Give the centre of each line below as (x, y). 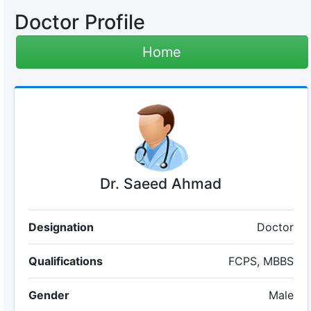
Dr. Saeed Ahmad (161, 184)
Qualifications (65, 261)
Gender (49, 295)
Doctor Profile (79, 22)
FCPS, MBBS (261, 261)
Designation (61, 227)
